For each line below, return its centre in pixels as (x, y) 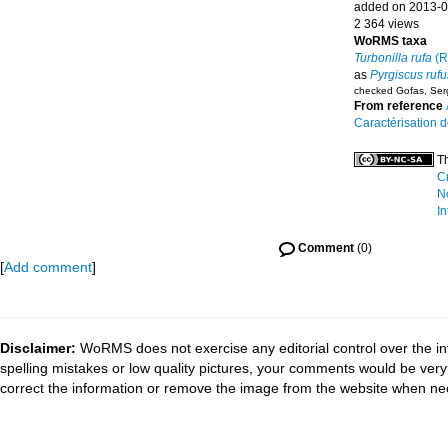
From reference (399, 106)
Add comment (48, 267)
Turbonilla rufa (392, 58)
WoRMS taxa (390, 41)
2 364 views (386, 24)
